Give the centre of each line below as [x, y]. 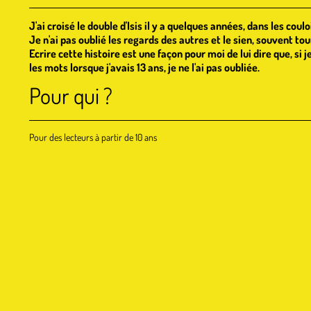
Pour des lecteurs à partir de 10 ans [93, 137]
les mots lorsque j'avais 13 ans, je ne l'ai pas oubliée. [144, 67]
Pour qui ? [71, 95]
